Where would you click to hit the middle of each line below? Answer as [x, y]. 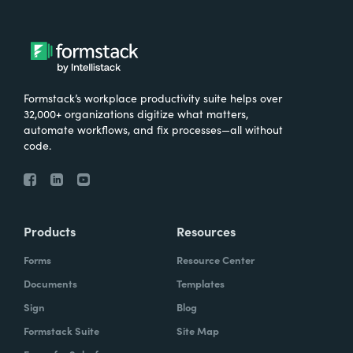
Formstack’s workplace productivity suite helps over [153, 97]
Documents [50, 283]
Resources [206, 230]
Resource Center [216, 259]
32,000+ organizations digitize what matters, [136, 113]
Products [50, 230]
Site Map [198, 330]
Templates [201, 283]
